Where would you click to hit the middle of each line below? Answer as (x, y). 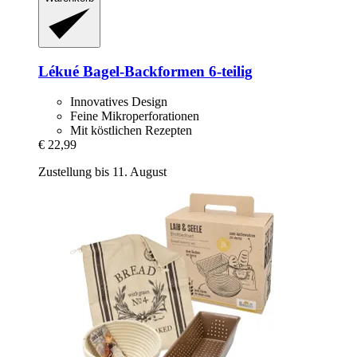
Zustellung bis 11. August (102, 172)
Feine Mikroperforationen (135, 116)
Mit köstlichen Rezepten (131, 131)
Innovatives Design (119, 102)
